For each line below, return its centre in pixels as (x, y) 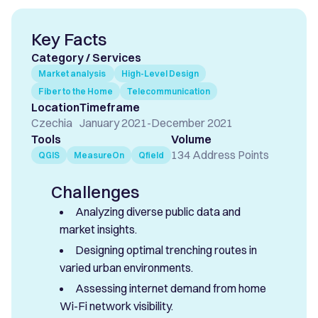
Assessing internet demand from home (171, 289)
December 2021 (192, 123)
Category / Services (86, 58)
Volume (191, 139)
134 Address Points (220, 155)
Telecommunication (169, 92)
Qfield (151, 155)
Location (55, 108)
